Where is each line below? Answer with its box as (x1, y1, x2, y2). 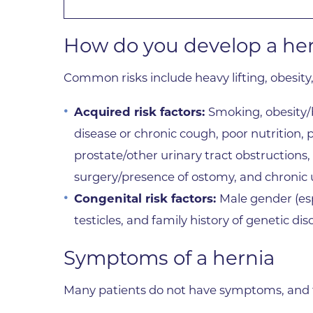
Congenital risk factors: (74, 191, 220, 205)
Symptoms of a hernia (64, 246, 275, 270)
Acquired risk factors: (74, 104, 209, 119)
